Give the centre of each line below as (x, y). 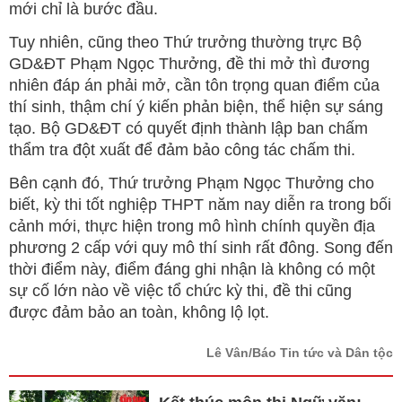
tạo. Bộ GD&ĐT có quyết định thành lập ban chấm (188, 129)
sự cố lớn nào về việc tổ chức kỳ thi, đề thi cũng (180, 291)
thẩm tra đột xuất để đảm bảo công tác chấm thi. (187, 150)
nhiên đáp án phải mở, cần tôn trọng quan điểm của (194, 86)
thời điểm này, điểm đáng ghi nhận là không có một (192, 270)
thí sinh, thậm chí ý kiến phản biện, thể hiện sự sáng (196, 107)
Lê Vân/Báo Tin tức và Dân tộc (300, 353)
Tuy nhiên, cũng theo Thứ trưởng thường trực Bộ (185, 43)
